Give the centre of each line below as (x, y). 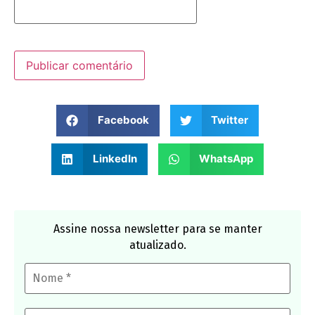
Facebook (123, 120)
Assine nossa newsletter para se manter (157, 229)
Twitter (230, 120)
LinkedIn (115, 159)
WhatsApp (226, 159)
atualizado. (157, 245)
